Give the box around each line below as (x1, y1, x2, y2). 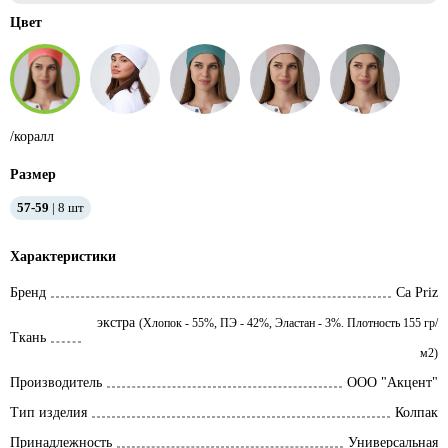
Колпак (395, 405, 438, 420)
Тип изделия (10, 405, 87, 420)
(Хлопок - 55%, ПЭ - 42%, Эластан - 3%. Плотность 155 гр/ (139, 316, 438, 330)
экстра (97, 315, 139, 330)
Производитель (10, 375, 102, 390)
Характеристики (10, 249, 116, 264)
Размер (10, 167, 56, 182)
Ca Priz (396, 285, 438, 300)
